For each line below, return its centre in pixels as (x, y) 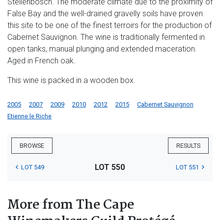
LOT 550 (110, 167)
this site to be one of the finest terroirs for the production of (110, 25)
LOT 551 (187, 167)
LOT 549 (33, 167)
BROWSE (32, 145)
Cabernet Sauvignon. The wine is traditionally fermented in (106, 37)
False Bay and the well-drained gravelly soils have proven (105, 13)
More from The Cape (71, 205)
